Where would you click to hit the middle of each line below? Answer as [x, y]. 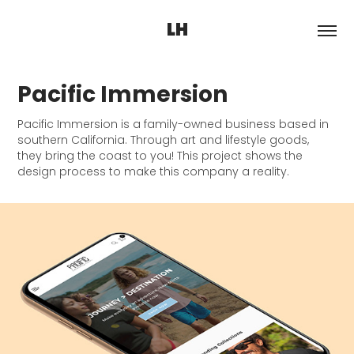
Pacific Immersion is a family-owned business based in [173, 125]
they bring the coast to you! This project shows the [160, 157]
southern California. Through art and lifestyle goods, [164, 141]
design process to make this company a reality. [154, 173]
